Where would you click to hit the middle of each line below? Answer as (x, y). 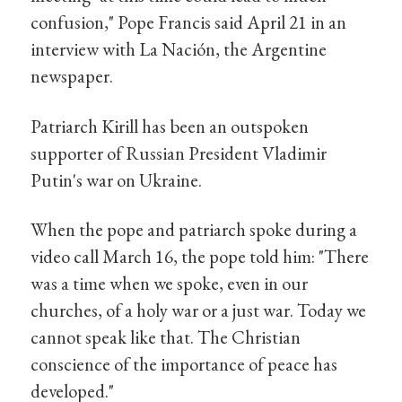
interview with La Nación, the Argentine (179, 49)
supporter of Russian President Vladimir (179, 153)
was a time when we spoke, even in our (170, 284)
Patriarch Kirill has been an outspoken (170, 126)
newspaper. (72, 76)
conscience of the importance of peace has (184, 364)
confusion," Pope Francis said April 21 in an (189, 22)
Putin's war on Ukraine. (117, 179)
